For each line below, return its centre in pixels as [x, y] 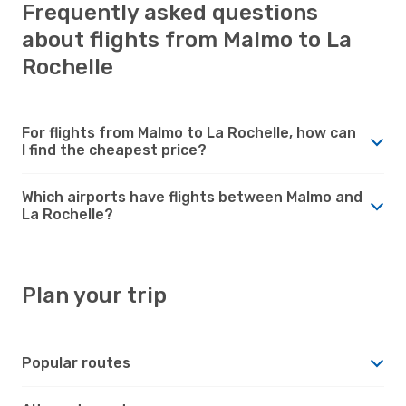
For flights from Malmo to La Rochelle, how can [189, 132]
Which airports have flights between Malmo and [192, 197]
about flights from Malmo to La [187, 39]
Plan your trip [94, 295]
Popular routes [76, 362]
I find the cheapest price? [114, 150]
